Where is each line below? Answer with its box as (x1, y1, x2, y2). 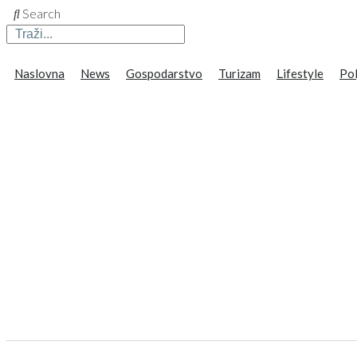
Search (22, 5, 61, 21)
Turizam (218, 66, 261, 80)
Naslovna (14, 66, 65, 80)
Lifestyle (277, 66, 324, 80)
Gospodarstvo (126, 66, 202, 80)
